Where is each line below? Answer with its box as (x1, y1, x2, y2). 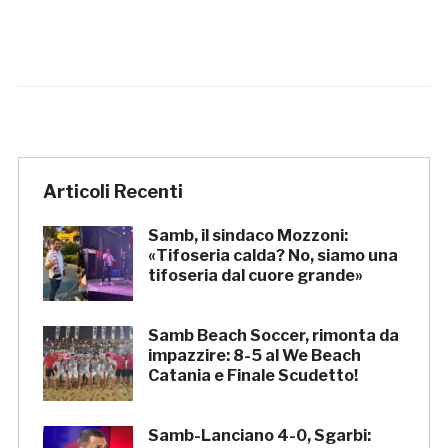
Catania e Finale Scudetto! (147, 366, 358, 386)
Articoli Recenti (42, 181, 183, 203)
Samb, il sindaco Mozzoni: (147, 226, 348, 246)
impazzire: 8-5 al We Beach (147, 346, 361, 366)
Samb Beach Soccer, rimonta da (147, 326, 399, 346)
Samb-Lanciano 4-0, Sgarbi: (147, 426, 371, 446)
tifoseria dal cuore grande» (147, 266, 363, 286)
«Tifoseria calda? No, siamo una (147, 246, 398, 266)
